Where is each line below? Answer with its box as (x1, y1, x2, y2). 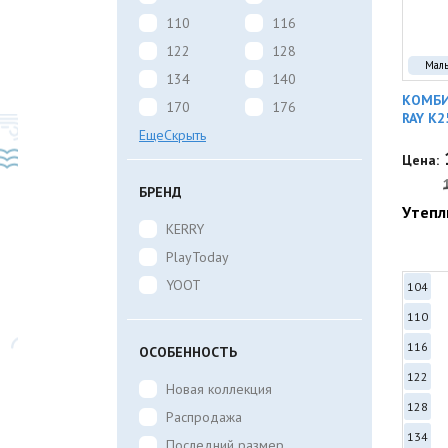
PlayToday (166, 248, 229, 266)
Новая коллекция (166, 380, 272, 398)
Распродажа (166, 408, 242, 426)
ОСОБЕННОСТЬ (139, 343, 237, 361)
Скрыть (164, 126, 206, 144)
